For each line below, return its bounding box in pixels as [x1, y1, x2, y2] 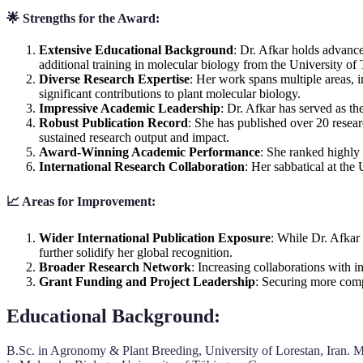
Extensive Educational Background [39, 43, 233, 58]
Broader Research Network [39, 259, 191, 274]
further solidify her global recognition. [39, 245, 233, 259]
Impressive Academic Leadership [39, 101, 220, 116]
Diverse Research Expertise [39, 72, 190, 87]
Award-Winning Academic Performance [39, 145, 260, 160]
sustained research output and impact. [39, 130, 229, 145]
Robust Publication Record [39, 116, 188, 130]
